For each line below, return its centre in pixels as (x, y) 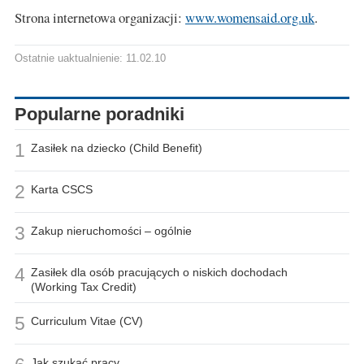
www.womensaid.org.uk (250, 18)
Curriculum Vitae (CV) (87, 321)
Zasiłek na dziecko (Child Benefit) (117, 148)
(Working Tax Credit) (84, 287)
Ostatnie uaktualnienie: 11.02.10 (90, 59)
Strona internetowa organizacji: (100, 18)
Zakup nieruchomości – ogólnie (111, 231)
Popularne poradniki (100, 115)
